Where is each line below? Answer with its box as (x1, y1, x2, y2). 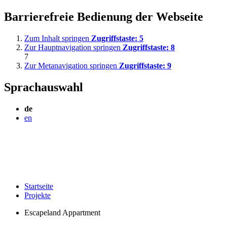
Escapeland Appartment (24, 208, 100, 217)
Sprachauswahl (4, 80, 83, 94)
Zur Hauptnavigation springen (24, 43, 123, 52)
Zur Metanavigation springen (24, 61, 119, 70)
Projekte (24, 191, 51, 200)
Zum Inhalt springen (24, 33, 91, 43)
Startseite (24, 181, 53, 191)
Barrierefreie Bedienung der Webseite (4, 10, 203, 23)
